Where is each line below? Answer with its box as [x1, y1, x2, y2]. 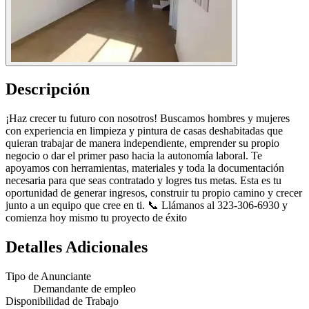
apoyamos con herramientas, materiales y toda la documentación [6, 162, 284, 175]
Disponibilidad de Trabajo [6, 295, 119, 307]
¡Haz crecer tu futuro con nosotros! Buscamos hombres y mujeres [6, 112, 290, 125]
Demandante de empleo [33, 282, 136, 295]
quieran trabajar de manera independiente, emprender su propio [6, 137, 279, 150]
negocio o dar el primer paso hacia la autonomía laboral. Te [6, 150, 262, 162]
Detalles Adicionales [6, 237, 148, 256]
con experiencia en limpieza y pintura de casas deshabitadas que [6, 125, 283, 137]
